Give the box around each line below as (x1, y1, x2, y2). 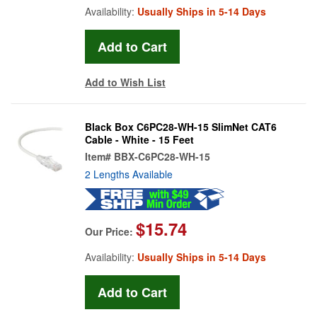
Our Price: (85, 224, 136, 238)
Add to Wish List (85, 74, 166, 89)
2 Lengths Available (85, 166, 173, 181)
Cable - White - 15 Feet (85, 132, 194, 146)
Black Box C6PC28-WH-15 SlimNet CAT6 (85, 119, 277, 134)
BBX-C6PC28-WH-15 (114, 149, 210, 163)
